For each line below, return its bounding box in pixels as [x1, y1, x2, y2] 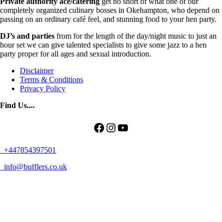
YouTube [116, 120, 160, 134]
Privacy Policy [20, 84, 65, 93]
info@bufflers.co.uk [2, 162, 67, 171]
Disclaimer [20, 66, 54, 75]
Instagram [105, 120, 153, 134]
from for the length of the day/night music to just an [55, 31, 217, 40]
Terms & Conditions [20, 75, 83, 84]
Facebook [93, 120, 139, 134]
